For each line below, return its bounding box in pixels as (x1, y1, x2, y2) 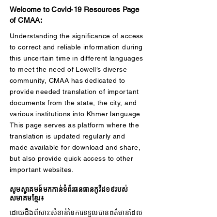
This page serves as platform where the (10, 121, 139, 129)
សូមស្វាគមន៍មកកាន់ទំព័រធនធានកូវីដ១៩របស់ (10, 185, 128, 194)
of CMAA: (10, 16, 43, 24)
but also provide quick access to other (10, 155, 133, 162)
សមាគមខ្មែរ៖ (10, 194, 44, 202)
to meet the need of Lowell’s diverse (10, 65, 127, 73)
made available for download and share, (10, 143, 140, 151)
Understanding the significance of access (10, 32, 143, 40)
